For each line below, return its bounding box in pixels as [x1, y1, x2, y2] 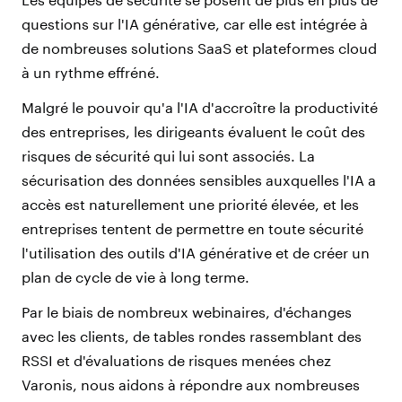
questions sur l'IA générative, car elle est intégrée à [22, 15, 368, 33]
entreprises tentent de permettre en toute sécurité [22, 220, 363, 238]
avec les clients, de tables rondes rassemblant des [22, 328, 362, 345]
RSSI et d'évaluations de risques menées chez [22, 352, 331, 370]
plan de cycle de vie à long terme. [22, 268, 249, 286]
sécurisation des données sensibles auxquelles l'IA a [22, 171, 376, 189]
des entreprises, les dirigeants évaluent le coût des [22, 123, 365, 141]
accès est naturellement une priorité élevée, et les [22, 196, 359, 214]
